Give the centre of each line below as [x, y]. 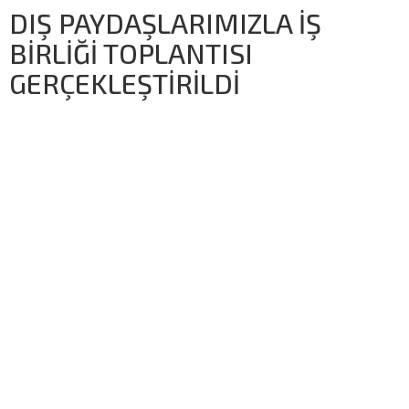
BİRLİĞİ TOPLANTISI [131, 52]
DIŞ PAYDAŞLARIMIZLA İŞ [165, 22]
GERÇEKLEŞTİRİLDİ [125, 83]
